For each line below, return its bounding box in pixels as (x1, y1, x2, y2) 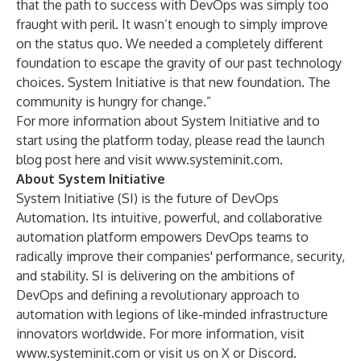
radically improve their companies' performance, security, (16, 248, 345, 264)
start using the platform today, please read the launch (16, 132, 325, 148)
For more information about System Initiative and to (16, 113, 320, 129)
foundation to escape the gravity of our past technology (16, 55, 342, 71)
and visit (101, 151, 156, 168)
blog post (16, 151, 75, 168)
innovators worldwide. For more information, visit (16, 326, 305, 342)
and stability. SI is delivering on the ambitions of (16, 268, 295, 284)
